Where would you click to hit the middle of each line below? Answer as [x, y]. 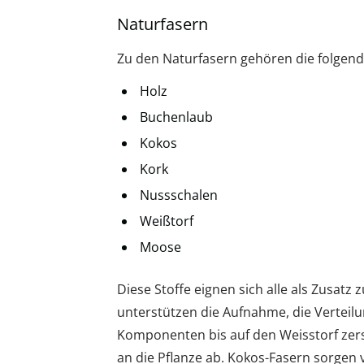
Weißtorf [167, 221]
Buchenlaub [176, 117]
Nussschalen [179, 195]
